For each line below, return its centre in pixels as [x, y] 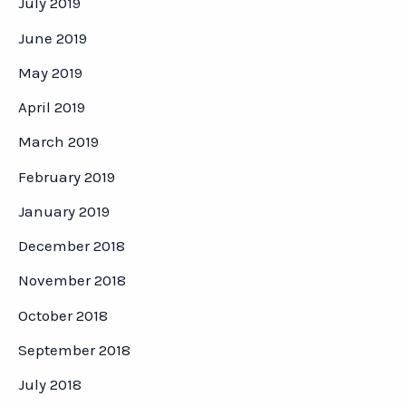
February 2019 [67, 176]
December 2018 [72, 246]
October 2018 [63, 315]
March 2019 [58, 142]
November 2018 [72, 280]
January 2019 [64, 211]
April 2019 [52, 107]
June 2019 [53, 38]
